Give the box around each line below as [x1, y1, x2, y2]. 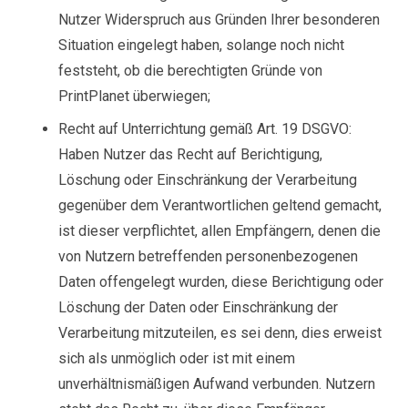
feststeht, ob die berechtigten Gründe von [58, 62, 322, 79]
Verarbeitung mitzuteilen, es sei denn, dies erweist [58, 324, 382, 342]
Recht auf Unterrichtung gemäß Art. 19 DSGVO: [58, 120, 352, 138]
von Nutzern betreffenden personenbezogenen [58, 248, 358, 265]
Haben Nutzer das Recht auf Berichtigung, [58, 146, 322, 163]
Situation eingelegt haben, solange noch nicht [58, 36, 344, 54]
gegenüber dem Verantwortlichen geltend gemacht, [58, 197, 382, 214]
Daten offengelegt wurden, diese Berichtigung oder [58, 273, 383, 291]
